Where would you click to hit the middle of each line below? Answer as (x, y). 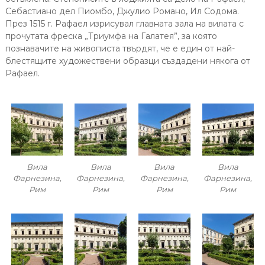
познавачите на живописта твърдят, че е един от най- (120, 49)
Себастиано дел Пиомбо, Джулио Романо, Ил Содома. (122, 12)
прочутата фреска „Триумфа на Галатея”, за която (111, 36)
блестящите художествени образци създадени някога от (127, 61)
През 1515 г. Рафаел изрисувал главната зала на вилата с (124, 24)
